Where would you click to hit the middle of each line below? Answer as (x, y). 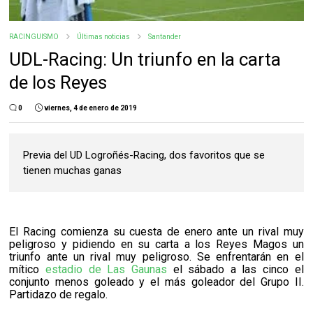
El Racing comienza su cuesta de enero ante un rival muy (156, 232)
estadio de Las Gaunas (106, 270)
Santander (165, 37)
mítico (28, 270)
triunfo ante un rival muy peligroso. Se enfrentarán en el (156, 257)
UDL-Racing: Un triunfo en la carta (145, 60)
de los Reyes (58, 83)
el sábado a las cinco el (235, 270)
